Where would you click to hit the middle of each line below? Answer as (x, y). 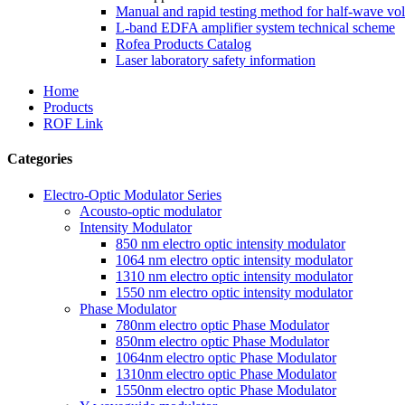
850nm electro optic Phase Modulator (222, 341)
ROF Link (73, 123)
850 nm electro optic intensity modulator (231, 243)
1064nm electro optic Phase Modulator (226, 357)
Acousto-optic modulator (151, 211)
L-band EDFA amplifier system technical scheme (255, 28)
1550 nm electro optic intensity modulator (234, 292)
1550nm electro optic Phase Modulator (226, 390)
